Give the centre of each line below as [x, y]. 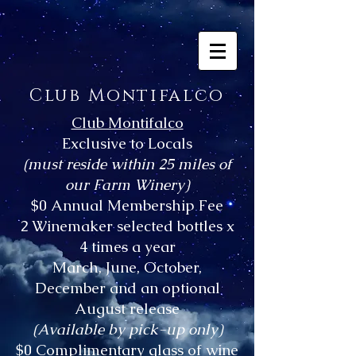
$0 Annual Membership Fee [127, 205]
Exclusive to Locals [127, 143]
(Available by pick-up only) [127, 329]
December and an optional [127, 288]
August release [127, 309]
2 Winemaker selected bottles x [127, 226]
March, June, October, [127, 267]
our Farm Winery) [127, 185]
